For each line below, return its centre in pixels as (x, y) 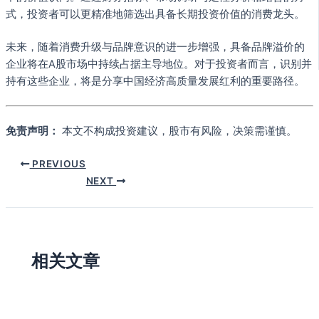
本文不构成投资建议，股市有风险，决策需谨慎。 (178, 131)
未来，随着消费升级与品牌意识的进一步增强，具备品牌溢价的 (155, 47)
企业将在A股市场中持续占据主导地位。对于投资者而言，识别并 (159, 64)
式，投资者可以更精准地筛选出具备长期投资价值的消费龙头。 (155, 15)
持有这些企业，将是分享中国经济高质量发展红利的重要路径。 (155, 82)
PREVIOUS (58, 163)
